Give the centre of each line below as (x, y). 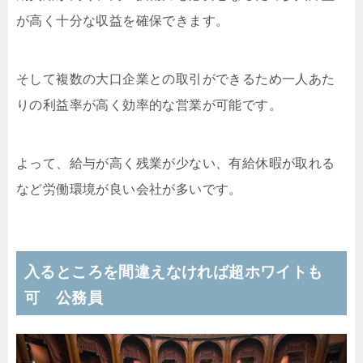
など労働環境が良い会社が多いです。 (129, 189)
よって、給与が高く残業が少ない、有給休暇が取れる (176, 163)
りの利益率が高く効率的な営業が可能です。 (149, 105)
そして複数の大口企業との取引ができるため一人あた (176, 79)
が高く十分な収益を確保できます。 (123, 21)
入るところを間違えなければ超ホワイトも (174, 272)
